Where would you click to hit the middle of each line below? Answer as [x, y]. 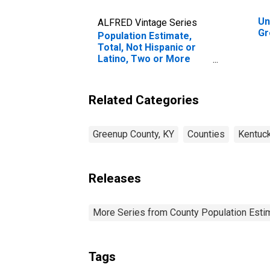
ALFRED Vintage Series [147, 22]
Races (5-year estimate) [153, 70]
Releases [115, 178]
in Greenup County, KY [148, 81]
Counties [206, 134]
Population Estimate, [145, 36]
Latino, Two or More [144, 58]
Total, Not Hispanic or [147, 47]
